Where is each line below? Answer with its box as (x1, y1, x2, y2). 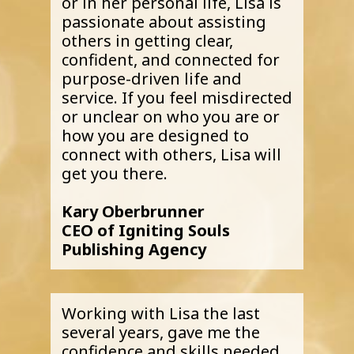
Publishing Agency (61, 239, 206, 261)
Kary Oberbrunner (61, 201, 205, 223)
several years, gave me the (61, 321, 260, 343)
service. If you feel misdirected (61, 87, 292, 109)
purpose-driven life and (61, 68, 242, 90)
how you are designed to (61, 125, 249, 147)
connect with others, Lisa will (61, 144, 281, 166)
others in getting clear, (61, 30, 233, 52)
